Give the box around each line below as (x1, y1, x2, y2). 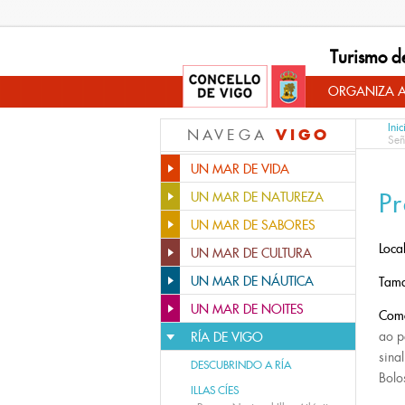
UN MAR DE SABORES (191, 217, 316, 233)
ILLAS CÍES (191, 383, 239, 397)
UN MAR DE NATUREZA (191, 189, 324, 205)
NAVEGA (186, 126, 276, 145)
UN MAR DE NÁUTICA (191, 273, 314, 289)
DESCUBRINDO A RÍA (191, 358, 291, 372)
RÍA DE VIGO (191, 329, 263, 345)
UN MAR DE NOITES (191, 301, 304, 317)
